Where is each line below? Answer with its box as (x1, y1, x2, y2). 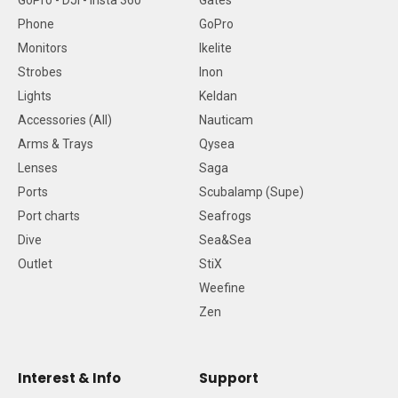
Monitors (18, 41, 68, 55)
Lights (18, 89, 52, 103)
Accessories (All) (18, 113, 112, 127)
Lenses (18, 161, 58, 175)
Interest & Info (18, 369, 121, 387)
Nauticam (199, 113, 253, 127)
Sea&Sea (199, 233, 251, 247)
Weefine (199, 281, 245, 295)
